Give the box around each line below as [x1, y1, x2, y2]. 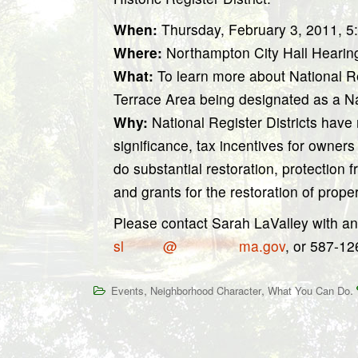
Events [111, 283, 144, 298]
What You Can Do [268, 283, 350, 298]
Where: [113, 42, 162, 62]
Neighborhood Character [150, 283, 261, 298]
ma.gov [239, 236, 285, 256]
